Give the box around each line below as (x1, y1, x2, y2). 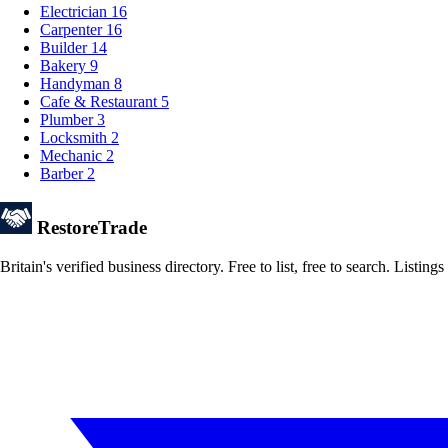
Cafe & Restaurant (40, 93, 157, 111)
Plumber (40, 111, 93, 129)
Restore (37, 217, 98, 239)
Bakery (40, 57, 86, 75)
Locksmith (40, 129, 107, 147)
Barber (40, 165, 83, 183)
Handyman (40, 75, 110, 93)
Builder (40, 39, 87, 57)
